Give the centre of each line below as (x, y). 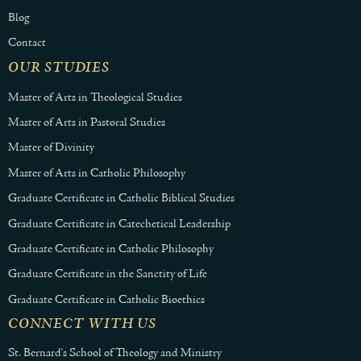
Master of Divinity (51, 148)
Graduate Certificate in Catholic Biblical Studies (121, 199)
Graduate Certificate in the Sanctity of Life (108, 275)
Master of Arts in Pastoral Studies (87, 123)
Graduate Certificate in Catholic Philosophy (111, 249)
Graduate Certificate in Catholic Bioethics (106, 300)
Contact (27, 44)
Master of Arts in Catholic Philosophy (97, 173)
